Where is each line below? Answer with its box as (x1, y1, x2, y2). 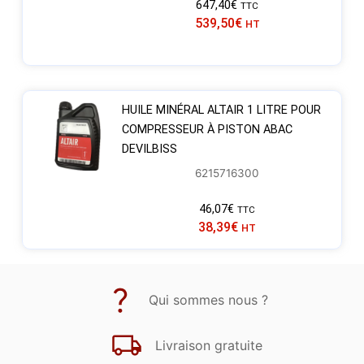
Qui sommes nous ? (149, 292, 268, 309)
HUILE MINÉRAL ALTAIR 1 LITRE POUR (121, 102, 321, 117)
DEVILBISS (121, 141, 177, 156)
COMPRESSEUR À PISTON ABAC (121, 122, 292, 136)
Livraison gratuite (154, 337, 262, 354)
